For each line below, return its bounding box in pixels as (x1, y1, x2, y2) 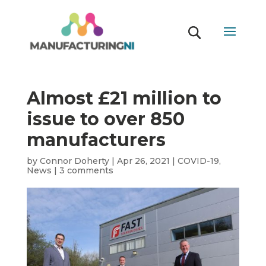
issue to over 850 (26, 108, 185, 130)
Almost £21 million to (26, 87, 221, 109)
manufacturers (26, 129, 166, 151)
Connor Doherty (39, 156, 109, 166)
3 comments (59, 165, 113, 176)
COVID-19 (177, 156, 219, 166)
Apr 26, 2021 (116, 156, 170, 166)
